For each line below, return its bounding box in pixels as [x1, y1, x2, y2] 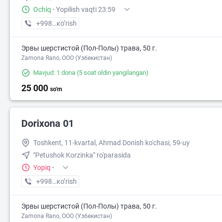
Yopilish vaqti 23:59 [56, 5, 115, 13]
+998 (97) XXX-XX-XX [36, 177, 103, 185]
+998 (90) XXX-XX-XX [36, 19, 103, 27]
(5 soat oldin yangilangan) [75, 69, 149, 76]
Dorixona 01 [21, 117, 74, 129]
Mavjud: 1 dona [33, 69, 75, 76]
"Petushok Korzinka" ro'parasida [33, 151, 131, 159]
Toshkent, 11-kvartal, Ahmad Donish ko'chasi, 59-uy [33, 139, 190, 147]
